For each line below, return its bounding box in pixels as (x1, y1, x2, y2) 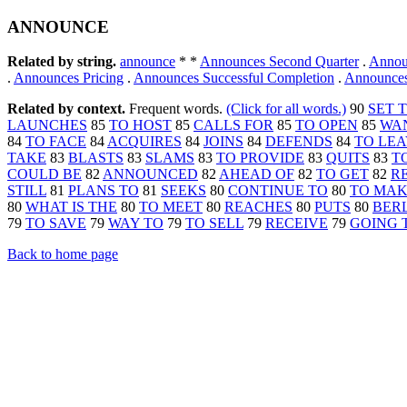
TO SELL (185, 215, 243, 232)
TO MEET (139, 199, 203, 215)
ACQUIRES (107, 134, 182, 150)
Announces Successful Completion (134, 70, 334, 86)
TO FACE (25, 134, 86, 150)
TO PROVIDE (216, 150, 304, 166)
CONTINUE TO (228, 183, 328, 199)
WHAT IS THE (25, 199, 117, 215)
